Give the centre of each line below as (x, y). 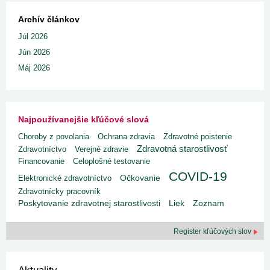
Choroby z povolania (54, 137)
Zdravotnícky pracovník (59, 191)
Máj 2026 (34, 68)
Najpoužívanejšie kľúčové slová (83, 119)
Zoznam (209, 203)
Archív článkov (49, 19)
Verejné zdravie (102, 149)
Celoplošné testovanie (111, 161)
